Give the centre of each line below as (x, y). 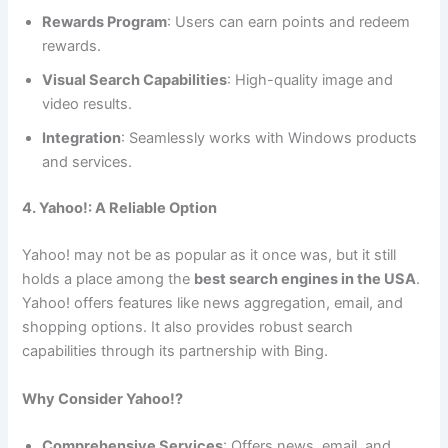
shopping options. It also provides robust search (188, 327)
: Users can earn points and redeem (289, 22)
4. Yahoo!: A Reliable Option (120, 207)
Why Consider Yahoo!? (103, 398)
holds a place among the (108, 279)
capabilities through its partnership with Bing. (175, 351)
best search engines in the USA (305, 279)
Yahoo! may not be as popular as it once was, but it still (209, 255)
